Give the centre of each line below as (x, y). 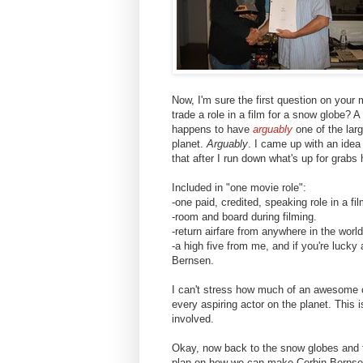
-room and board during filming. (244, 217)
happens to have (212, 130)
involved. (193, 319)
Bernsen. (193, 261)
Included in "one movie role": (239, 188)
